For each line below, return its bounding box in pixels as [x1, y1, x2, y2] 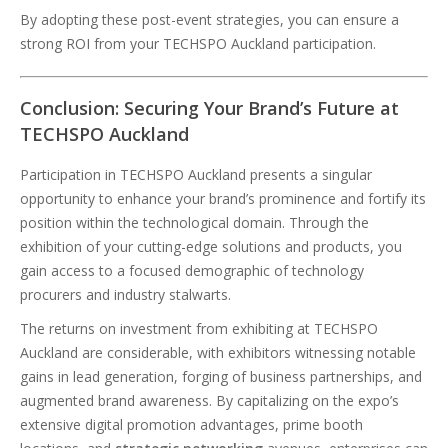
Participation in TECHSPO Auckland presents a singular [20, 165, 372, 184]
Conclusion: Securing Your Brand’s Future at [20, 96, 399, 120]
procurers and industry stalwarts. [20, 285, 231, 304]
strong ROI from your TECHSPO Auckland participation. [20, 34, 376, 53]
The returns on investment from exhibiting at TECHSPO [20, 319, 378, 338]
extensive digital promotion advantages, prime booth [20, 415, 363, 434]
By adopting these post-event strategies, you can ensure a [20, 10, 399, 29]
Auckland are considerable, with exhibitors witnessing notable [20, 343, 416, 362]
